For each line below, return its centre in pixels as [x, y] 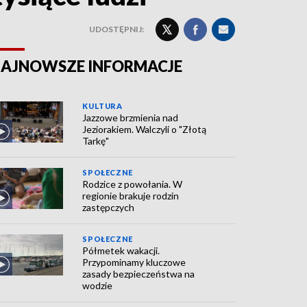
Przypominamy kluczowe [134, 262]
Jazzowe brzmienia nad [131, 118]
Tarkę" [96, 141]
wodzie [98, 285]
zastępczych [109, 207]
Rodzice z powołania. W [133, 184]
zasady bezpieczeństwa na [139, 274]
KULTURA [102, 106]
